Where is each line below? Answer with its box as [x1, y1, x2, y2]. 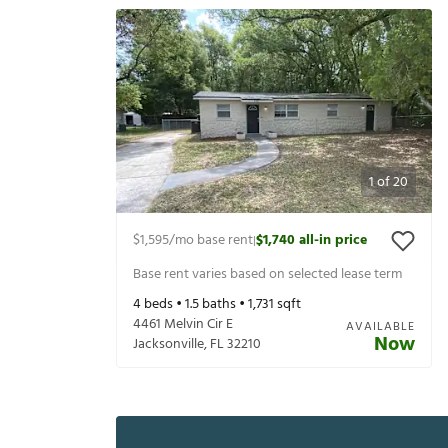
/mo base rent [169, 229, 253, 253]
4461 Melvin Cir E [133, 313, 233, 337]
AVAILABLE [346, 317, 415, 338]
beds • [141, 293, 185, 317]
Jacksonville [133, 333, 204, 357]
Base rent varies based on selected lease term [133, 262, 402, 286]
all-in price [299, 229, 367, 253]
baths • [199, 293, 248, 317]
